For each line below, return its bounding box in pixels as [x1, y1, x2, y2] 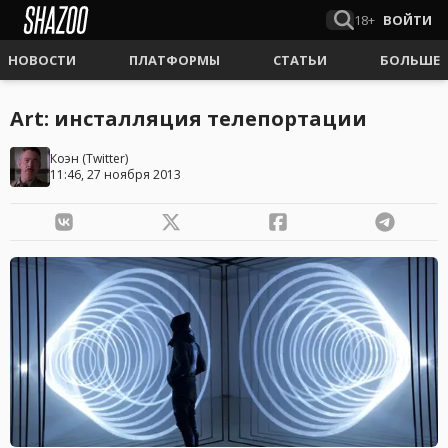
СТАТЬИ [273, 51, 327, 69]
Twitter [86, 150, 125, 167]
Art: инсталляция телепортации [10, 105, 367, 132]
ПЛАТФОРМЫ [129, 51, 220, 69]
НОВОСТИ [8, 51, 76, 69]
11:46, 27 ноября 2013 [50, 166, 181, 183]
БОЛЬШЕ [380, 51, 440, 69]
